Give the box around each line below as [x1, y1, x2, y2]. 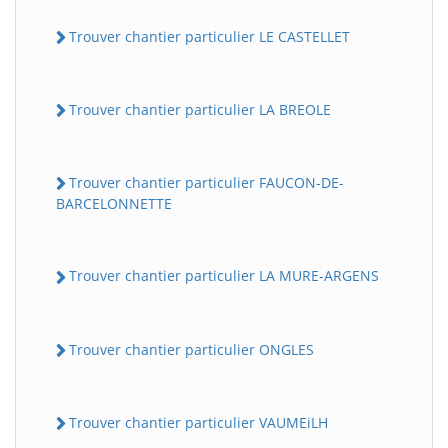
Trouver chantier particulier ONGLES [69, 339, 314, 359]
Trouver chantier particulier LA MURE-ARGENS [69, 266, 379, 286]
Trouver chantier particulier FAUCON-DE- [69, 173, 344, 193]
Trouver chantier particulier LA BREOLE [69, 99, 331, 119]
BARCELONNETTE [56, 194, 172, 214]
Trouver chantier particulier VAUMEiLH [69, 412, 328, 432]
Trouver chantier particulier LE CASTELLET [69, 26, 350, 46]
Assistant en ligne [79, 249, 173, 266]
